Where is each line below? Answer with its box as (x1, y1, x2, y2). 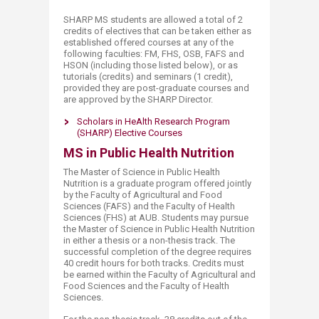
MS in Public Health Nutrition (63, 145, 234, 160)
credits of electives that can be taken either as (63, 26, 251, 36)
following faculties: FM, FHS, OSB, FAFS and (63, 48, 244, 59)
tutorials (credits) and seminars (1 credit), (63, 71, 233, 82)
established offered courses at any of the (63, 37, 234, 48)
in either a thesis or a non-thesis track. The (63, 235, 235, 246)
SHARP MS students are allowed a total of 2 (63, 14, 243, 25)
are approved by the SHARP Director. (63, 94, 213, 105)
